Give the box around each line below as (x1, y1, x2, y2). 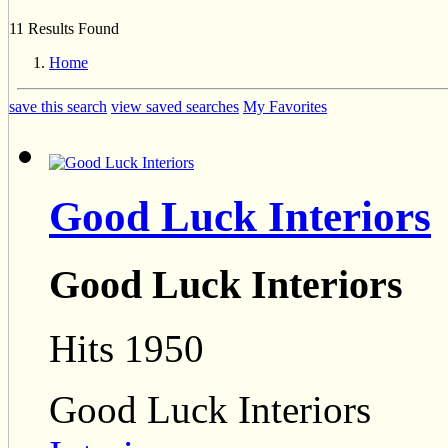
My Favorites (243, 97, 327, 115)
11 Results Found (9, 19, 119, 37)
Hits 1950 (49, 327, 204, 371)
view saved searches (111, 97, 239, 115)
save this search (9, 97, 107, 115)
